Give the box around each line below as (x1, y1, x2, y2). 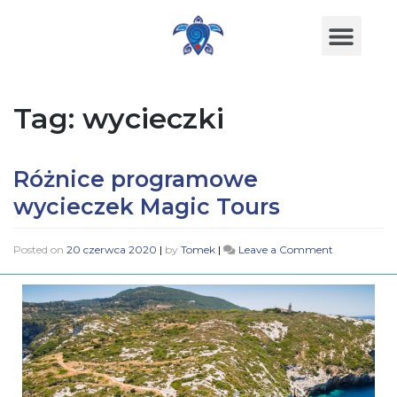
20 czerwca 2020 (66, 242, 157, 256)
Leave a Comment (238, 242, 333, 256)
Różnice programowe (13, 166, 258, 193)
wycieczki (82, 101, 224, 136)
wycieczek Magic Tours (13, 193, 280, 221)
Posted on (13, 242, 66, 256)
